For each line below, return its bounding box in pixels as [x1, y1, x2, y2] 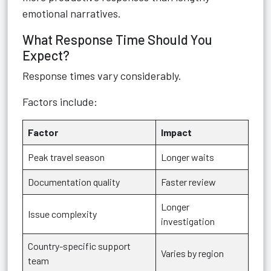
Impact [161, 126, 192, 138]
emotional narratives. [22, 7, 121, 20]
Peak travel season [28, 151, 105, 163]
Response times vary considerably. [22, 69, 181, 82]
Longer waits [161, 151, 214, 163]
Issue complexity [28, 208, 97, 220]
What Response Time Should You [22, 31, 212, 47]
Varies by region [161, 247, 224, 259]
